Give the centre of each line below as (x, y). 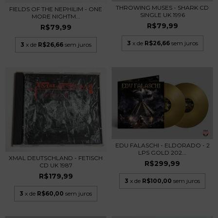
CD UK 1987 (56, 165)
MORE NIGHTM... (56, 16)
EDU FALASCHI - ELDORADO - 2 (162, 145)
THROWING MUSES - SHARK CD (162, 8)
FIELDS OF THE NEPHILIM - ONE (56, 9)
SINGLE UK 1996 (162, 15)
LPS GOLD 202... (162, 152)
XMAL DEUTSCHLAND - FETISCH (56, 158)
